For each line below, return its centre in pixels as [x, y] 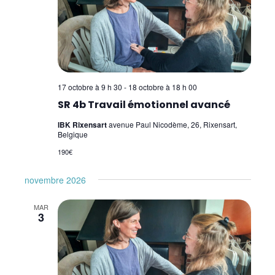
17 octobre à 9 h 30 [90, 87]
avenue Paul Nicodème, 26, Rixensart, [172, 125]
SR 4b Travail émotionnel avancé [144, 105]
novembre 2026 [55, 180]
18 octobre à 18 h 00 [162, 87]
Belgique [72, 134]
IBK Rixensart [83, 125]
